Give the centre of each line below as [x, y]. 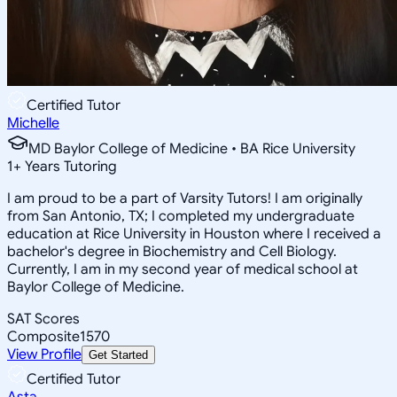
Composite [43, 336]
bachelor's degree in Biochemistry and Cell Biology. [172, 251]
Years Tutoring [69, 166]
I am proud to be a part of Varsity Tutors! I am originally [185, 198]
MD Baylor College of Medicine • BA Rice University [192, 148]
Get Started [118, 354]
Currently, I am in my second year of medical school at [183, 269]
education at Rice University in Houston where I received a [194, 234]
